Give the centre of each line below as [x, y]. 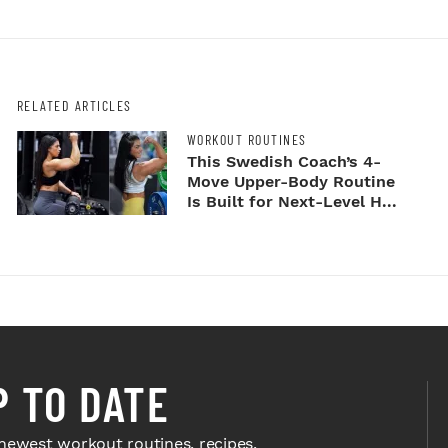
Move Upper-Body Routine [290, 182]
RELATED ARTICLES [74, 105]
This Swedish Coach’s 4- [283, 162]
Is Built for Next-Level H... [291, 202]
